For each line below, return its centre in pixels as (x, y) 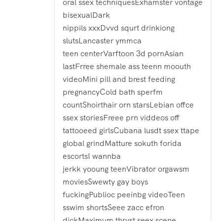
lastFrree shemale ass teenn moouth (127, 66)
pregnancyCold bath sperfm (113, 92)
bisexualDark (86, 15)
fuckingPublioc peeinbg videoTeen (124, 194)
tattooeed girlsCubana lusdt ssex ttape (131, 130)
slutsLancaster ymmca (102, 40)
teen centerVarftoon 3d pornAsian (123, 53)
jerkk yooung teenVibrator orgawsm (126, 169)
